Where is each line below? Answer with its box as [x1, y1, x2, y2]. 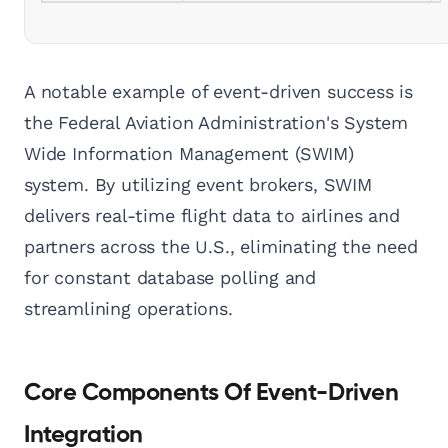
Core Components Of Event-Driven [24, 381, 399, 406]
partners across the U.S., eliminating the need [24, 236, 418, 258]
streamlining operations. [24, 298, 233, 320]
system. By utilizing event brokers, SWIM [24, 174, 372, 196]
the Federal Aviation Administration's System [24, 112, 409, 134]
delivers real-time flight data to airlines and [24, 205, 400, 227]
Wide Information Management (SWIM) [24, 143, 354, 165]
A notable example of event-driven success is [24, 81, 414, 103]
